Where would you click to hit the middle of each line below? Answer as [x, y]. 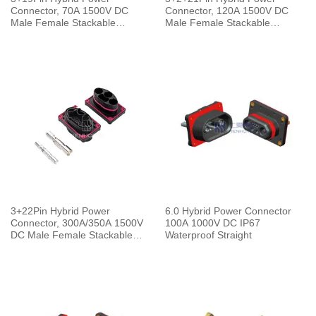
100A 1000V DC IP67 [212, 224]
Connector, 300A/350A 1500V [77, 224]
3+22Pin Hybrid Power [60, 212]
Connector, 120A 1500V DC [226, 11]
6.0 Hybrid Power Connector [228, 212]
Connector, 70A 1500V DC [69, 11]
